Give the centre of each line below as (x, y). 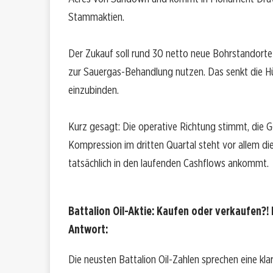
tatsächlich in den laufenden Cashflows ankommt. (168, 163)
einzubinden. (94, 90)
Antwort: (88, 230)
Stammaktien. (96, 17)
